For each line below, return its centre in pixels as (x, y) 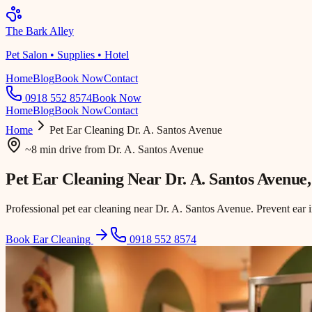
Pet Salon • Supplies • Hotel (67, 55)
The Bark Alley (40, 31)
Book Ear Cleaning (48, 239)
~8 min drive (53, 149)
